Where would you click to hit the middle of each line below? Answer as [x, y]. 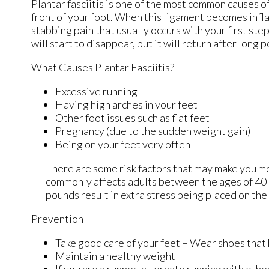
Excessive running [96, 92]
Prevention [57, 219]
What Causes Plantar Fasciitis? [103, 68]
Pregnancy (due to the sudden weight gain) [153, 131]
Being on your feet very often [123, 144]
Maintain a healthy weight [115, 256]
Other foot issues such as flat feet [132, 118]
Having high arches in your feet [126, 105]
